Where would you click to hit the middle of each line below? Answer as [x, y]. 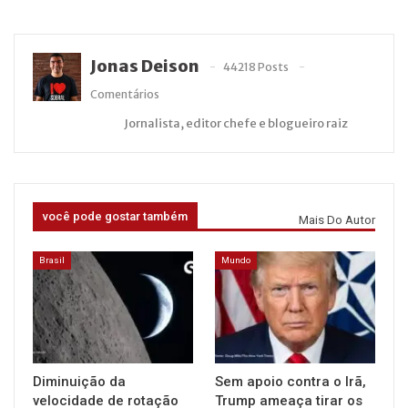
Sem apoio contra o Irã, [291, 381]
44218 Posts [255, 67]
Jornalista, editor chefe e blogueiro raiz [236, 124]
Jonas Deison [144, 66]
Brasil [52, 260]
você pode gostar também [115, 217]
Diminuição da [79, 381]
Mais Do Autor [337, 220]
